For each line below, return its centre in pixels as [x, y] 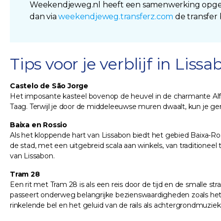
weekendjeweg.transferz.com [117, 17]
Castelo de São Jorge [49, 86]
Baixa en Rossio [38, 125]
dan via [44, 17]
